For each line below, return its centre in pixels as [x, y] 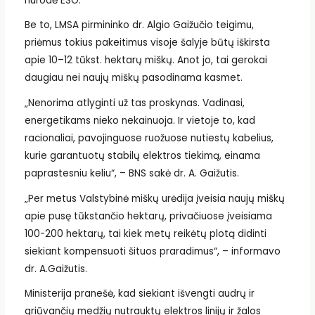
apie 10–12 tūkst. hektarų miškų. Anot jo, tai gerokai [146, 60]
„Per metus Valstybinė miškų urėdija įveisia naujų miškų [154, 198]
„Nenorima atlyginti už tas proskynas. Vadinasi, [134, 103]
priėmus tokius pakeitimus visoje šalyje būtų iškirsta [147, 43]
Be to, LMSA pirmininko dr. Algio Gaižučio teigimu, [139, 25]
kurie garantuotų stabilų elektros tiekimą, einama [142, 155]
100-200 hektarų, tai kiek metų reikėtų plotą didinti [145, 233]
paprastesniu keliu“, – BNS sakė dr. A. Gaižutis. [131, 173]
